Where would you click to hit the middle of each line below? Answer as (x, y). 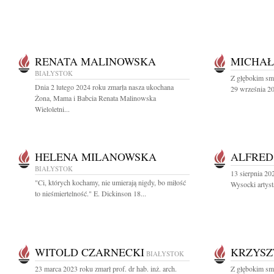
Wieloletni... (52, 109)
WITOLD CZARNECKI (90, 252)
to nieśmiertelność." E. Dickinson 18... (91, 193)
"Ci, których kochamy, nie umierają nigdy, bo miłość (110, 182)
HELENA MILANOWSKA (96, 157)
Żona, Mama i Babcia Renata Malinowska (95, 98)
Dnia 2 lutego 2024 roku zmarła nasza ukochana (104, 87)
